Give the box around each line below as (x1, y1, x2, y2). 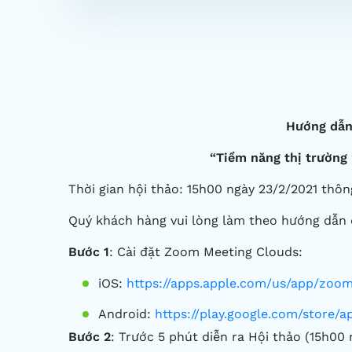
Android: (98, 306, 155, 322)
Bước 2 (68, 329, 111, 345)
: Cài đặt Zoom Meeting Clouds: (109, 244, 302, 260)
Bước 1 (68, 244, 109, 260)
